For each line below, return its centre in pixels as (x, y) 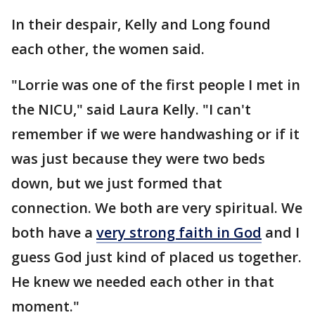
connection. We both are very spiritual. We (157, 208)
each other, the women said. (108, 49)
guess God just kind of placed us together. (156, 257)
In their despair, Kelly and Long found (141, 25)
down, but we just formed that (117, 184)
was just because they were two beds (138, 159)
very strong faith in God (179, 233)
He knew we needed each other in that (143, 282)
